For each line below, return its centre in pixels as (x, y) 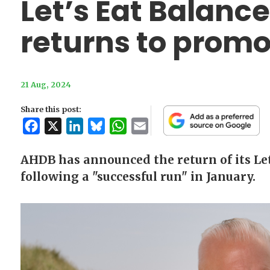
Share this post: (51, 109)
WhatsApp (149, 126)
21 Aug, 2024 (46, 85)
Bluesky (122, 126)
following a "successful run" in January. (138, 177)
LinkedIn (103, 126)
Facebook (61, 126)
